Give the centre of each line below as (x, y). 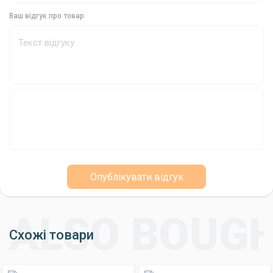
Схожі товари (51, 235)
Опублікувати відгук (136, 177)
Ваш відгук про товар (47, 16)
